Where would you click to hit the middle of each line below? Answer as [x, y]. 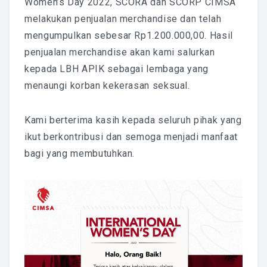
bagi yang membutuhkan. [80, 153]
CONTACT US [117, 78]
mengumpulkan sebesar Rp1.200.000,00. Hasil [129, 35]
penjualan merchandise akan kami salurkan [120, 52]
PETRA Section [129, 51]
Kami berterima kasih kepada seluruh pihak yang [133, 120]
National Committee [139, 24]
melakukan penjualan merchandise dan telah [123, 19]
